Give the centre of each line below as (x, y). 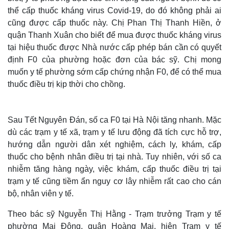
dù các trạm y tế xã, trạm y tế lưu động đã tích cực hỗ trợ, (114, 132)
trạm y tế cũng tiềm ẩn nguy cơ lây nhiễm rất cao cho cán (114, 181)
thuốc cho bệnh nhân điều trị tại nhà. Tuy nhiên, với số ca (114, 157)
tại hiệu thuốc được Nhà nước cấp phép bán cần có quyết (114, 48)
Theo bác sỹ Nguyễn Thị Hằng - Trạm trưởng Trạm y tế (114, 214)
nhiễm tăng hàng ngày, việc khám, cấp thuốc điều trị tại (114, 169)
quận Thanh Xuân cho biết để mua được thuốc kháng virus (114, 35)
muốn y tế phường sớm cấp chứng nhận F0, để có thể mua (114, 72)
